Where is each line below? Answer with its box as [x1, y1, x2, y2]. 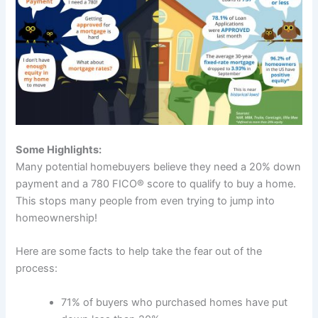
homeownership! [16, 212, 98, 225]
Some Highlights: [16, 143, 102, 157]
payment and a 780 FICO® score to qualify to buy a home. [16, 177, 297, 191]
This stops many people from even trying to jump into [16, 194, 275, 208]
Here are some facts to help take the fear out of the [16, 245, 263, 258]
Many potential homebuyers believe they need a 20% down [16, 160, 302, 174]
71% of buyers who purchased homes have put [61, 295, 288, 309]
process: [16, 262, 58, 275]
